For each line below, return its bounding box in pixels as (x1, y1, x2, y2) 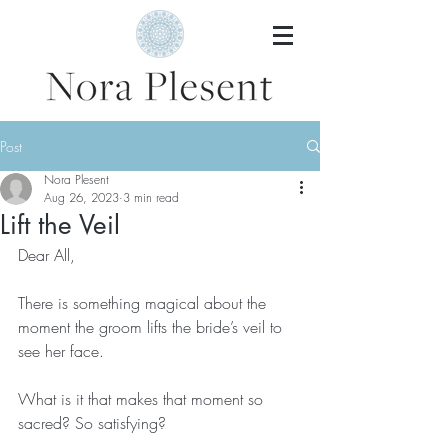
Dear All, (18, 244, 80, 266)
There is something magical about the (18, 292, 271, 314)
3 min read (123, 189, 179, 206)
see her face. (18, 340, 104, 362)
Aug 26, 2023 (44, 189, 119, 206)
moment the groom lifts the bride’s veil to (18, 316, 287, 338)
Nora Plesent (44, 171, 109, 188)
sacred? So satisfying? (18, 412, 166, 434)
